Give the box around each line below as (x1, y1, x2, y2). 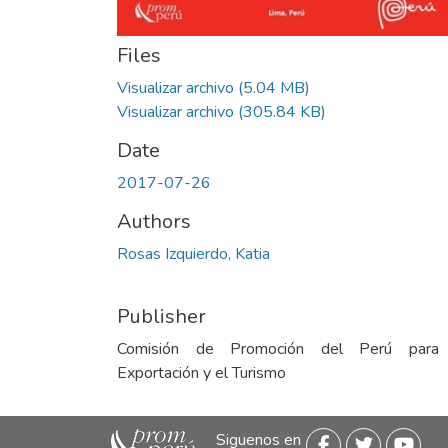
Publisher (117, 303, 206, 330)
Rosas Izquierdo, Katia (117, 243, 270, 265)
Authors (117, 208, 191, 235)
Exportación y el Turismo (117, 362, 286, 384)
